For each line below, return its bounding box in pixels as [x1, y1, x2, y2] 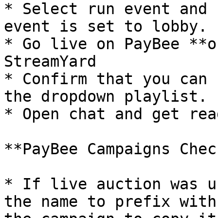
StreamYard [4, 53, 96, 70]
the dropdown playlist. [4, 88, 207, 105]
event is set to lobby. [4, 18, 207, 35]
